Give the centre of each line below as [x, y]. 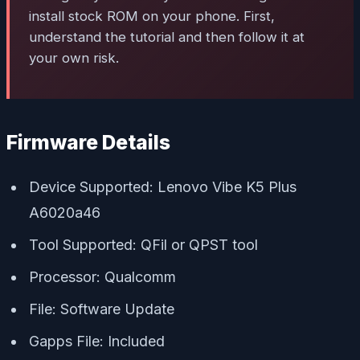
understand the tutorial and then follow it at [167, 37]
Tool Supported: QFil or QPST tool [143, 245]
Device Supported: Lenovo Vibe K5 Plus [163, 187]
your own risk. [74, 58]
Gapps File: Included [97, 342]
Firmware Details [88, 143]
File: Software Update [102, 309]
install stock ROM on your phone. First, [152, 16]
